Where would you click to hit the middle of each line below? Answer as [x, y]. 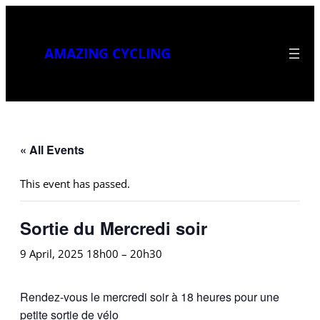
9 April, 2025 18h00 [69, 253]
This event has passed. [75, 183]
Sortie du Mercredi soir [114, 227]
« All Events [52, 149]
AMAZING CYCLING [107, 54]
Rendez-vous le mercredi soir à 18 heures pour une [150, 296]
